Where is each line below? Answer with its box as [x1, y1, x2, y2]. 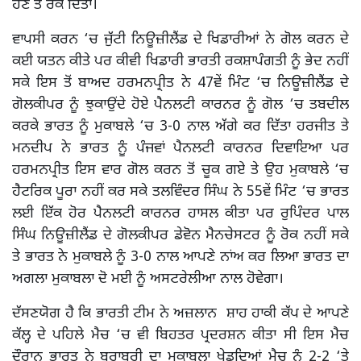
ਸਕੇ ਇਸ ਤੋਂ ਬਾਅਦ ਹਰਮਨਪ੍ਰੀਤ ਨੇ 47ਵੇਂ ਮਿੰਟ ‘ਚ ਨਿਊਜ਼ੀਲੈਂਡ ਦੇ [12, 74, 349, 93]
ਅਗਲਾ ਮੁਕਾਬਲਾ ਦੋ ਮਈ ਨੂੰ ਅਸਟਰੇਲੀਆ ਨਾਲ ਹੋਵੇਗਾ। [12, 270, 284, 288]
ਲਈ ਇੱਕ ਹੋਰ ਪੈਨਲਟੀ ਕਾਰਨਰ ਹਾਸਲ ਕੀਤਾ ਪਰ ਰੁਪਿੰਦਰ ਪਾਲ [12, 205, 349, 223]
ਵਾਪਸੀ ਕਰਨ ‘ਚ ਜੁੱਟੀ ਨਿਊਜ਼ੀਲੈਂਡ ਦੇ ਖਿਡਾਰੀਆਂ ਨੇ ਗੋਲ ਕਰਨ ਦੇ [12, 31, 349, 49]
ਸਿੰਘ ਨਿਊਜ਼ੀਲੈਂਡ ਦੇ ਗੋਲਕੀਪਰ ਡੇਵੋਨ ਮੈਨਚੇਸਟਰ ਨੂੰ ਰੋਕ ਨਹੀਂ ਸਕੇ [12, 226, 349, 245]
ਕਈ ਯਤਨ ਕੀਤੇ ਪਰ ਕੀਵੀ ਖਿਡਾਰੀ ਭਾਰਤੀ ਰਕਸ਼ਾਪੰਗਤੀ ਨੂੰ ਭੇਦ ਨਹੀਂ [12, 52, 349, 71]
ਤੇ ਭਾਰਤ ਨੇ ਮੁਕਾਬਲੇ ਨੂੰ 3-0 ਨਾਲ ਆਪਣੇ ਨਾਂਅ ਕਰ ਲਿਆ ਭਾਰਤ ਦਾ [12, 248, 349, 267]
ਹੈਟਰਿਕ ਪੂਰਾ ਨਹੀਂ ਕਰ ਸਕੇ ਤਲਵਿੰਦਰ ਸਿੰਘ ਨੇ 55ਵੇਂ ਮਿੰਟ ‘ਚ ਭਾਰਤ [12, 183, 349, 201]
